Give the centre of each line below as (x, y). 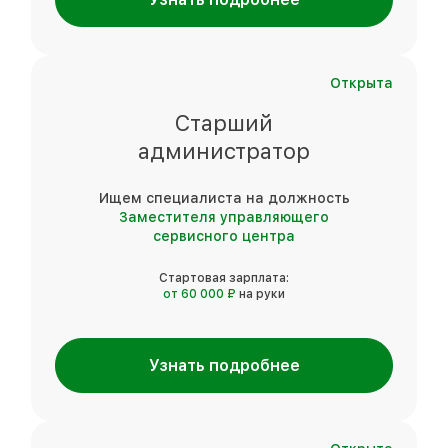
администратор (224, 150)
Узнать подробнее (224, 365)
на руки (262, 293)
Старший (224, 122)
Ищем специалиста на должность (224, 197)
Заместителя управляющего (224, 216)
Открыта (361, 82)
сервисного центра (224, 235)
